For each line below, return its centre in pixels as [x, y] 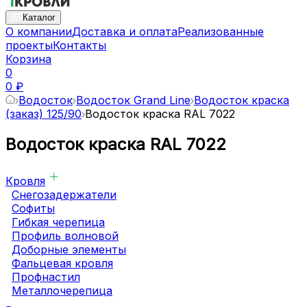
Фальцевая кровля [62, 263]
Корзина [28, 59]
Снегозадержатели [64, 194]
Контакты [79, 45]
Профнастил [46, 277]
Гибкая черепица [58, 222]
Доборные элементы [69, 249]
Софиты [33, 208]
